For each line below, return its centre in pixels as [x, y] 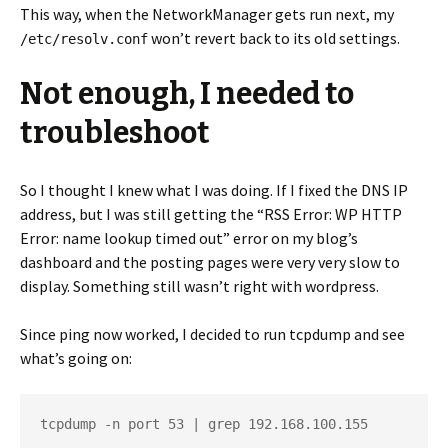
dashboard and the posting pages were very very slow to [210, 262]
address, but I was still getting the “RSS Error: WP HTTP [211, 214]
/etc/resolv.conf [84, 39]
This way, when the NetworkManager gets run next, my [207, 14]
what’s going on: [76, 358]
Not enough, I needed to [187, 94]
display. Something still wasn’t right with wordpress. [199, 286]
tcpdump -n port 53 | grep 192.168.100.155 [204, 424]
